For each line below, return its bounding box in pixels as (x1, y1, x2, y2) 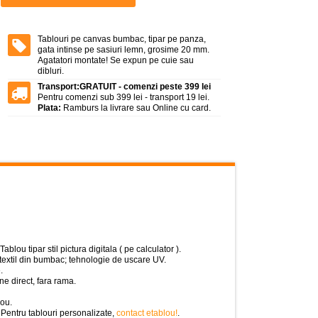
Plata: (38, 103, 61, 113)
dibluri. (38, 66, 64, 76)
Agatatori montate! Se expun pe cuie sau (38, 55, 194, 65)
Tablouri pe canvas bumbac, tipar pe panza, (38, 34, 206, 44)
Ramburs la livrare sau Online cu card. (61, 103, 211, 113)
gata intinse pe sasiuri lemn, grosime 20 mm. (38, 45, 209, 55)
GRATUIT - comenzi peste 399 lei (79, 82, 211, 92)
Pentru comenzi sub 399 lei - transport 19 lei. (38, 92, 209, 102)
